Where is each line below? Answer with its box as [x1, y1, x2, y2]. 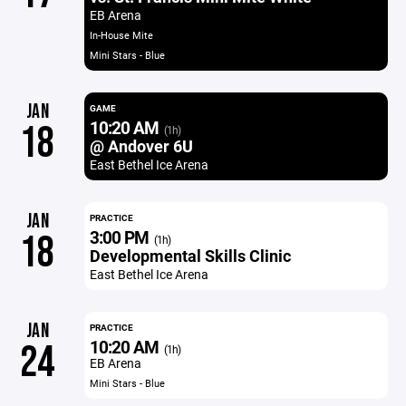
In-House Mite [89, 28, 153, 42]
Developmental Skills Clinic [89, 245, 291, 266]
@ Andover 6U [89, 135, 193, 157]
